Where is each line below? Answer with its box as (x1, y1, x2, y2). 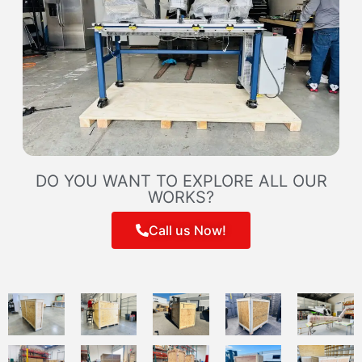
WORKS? (148, 187, 214, 207)
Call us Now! (149, 222, 226, 239)
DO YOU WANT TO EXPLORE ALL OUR (35, 170, 327, 191)
